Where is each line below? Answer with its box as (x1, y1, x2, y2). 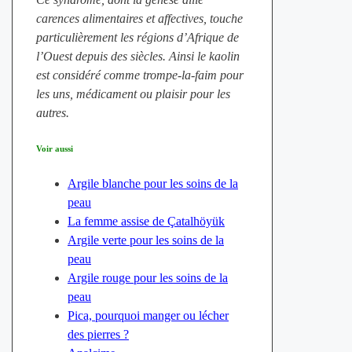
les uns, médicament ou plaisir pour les (35, 87, 230, 101)
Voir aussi (35, 144, 73, 154)
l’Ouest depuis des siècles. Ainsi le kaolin (35, 49, 240, 64)
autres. (35, 106, 69, 120)
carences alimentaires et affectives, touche (35, 12, 243, 26)
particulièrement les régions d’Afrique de (35, 31, 239, 45)
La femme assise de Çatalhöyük (67, 214, 225, 229)
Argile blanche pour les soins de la (67, 177, 238, 191)
